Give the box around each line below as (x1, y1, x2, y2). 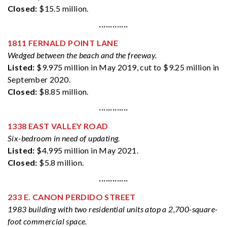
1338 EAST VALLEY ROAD (8, 121, 108, 131)
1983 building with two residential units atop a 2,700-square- (8, 204, 218, 214)
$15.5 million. (37, 4, 89, 14)
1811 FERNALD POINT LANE (8, 38, 119, 48)
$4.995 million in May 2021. (34, 145, 139, 156)
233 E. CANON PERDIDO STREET (8, 192, 136, 202)
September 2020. (8, 74, 71, 85)
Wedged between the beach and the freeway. (8, 50, 157, 60)
